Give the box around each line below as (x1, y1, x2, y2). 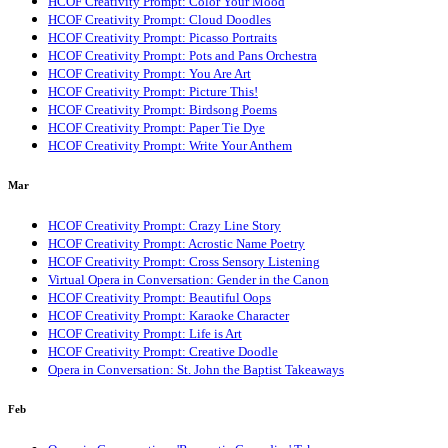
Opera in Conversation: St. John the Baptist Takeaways (48, 361, 344, 377)
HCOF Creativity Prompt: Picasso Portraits (48, 29, 277, 45)
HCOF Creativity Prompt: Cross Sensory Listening (48, 253, 320, 269)
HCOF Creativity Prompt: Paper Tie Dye (48, 119, 265, 135)
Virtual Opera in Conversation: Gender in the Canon (48, 271, 329, 287)
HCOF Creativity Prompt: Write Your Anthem (48, 137, 292, 153)
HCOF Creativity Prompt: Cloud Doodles (48, 11, 271, 27)
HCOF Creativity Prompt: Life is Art (48, 325, 242, 341)
